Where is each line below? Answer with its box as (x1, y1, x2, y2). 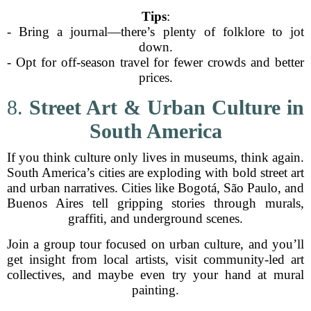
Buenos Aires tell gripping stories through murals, (7, 196, 304, 210)
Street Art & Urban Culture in (29, 96, 304, 119)
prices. (138, 70, 173, 85)
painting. (132, 283, 179, 297)
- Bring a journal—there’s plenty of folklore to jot (7, 24, 304, 39)
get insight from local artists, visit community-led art (7, 252, 304, 267)
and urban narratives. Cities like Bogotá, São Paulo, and (7, 180, 304, 195)
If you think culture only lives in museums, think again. (7, 150, 304, 165)
